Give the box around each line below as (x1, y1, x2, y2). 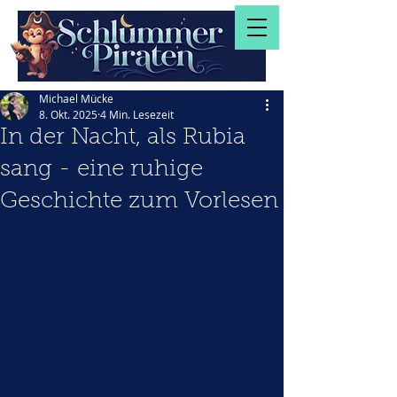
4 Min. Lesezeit (100, 107, 174, 121)
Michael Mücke (39, 91, 113, 105)
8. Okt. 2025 (39, 107, 97, 121)
